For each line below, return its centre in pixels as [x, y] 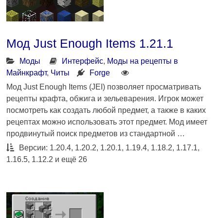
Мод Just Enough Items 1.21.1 [90, 43]
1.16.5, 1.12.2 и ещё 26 [47, 159]
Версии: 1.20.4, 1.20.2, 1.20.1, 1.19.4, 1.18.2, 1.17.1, [109, 147]
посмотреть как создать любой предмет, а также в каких [106, 110]
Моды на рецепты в [143, 61]
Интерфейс [83, 61]
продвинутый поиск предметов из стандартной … [96, 133]
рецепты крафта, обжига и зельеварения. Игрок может [105, 98]
